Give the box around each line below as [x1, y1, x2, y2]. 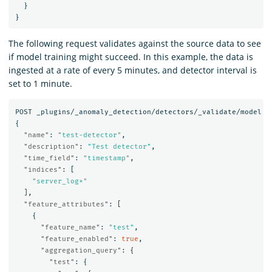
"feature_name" [40, 223, 100, 231]
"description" [23, 142, 79, 151]
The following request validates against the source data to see [8, 38, 261, 50]
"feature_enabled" [40, 234, 113, 243]
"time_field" [23, 154, 75, 162]
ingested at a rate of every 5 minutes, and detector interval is [8, 64, 257, 76]
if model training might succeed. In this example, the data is [8, 51, 253, 63]
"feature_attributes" [23, 200, 109, 208]
